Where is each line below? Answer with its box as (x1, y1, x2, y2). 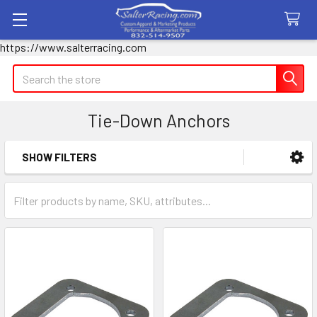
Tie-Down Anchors (87, 110, 230, 131)
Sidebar (17, 166, 88, 192)
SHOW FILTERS (22, 151, 97, 163)
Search (13, 66, 45, 79)
